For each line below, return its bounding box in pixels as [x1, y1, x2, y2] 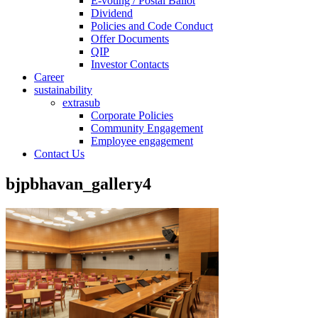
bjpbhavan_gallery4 [6, 175, 151, 194]
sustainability [34, 84, 92, 97]
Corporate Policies [91, 109, 173, 122]
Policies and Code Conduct [91, 20, 213, 33]
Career [34, 71, 64, 84]
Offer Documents [91, 33, 169, 45]
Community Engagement [91, 122, 203, 135]
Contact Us [34, 148, 84, 160]
